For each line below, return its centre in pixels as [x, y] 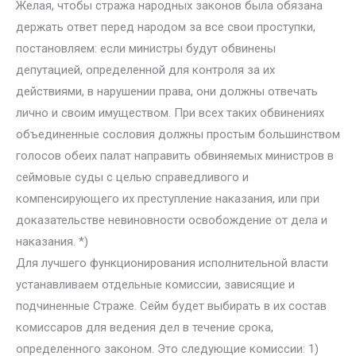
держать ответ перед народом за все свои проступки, [166, 27]
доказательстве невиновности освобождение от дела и [172, 220]
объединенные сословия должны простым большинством [178, 134]
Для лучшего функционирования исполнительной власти [172, 263]
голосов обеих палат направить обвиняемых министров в [175, 156]
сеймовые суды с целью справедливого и [132, 177]
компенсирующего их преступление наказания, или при [168, 199]
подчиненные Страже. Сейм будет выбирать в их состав [171, 306]
